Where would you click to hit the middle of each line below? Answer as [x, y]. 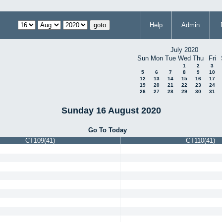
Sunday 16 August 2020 [111, 110]
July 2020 [184, 50]
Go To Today [108, 130]
